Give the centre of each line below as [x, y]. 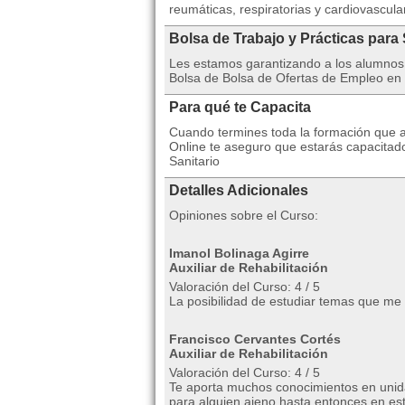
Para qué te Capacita [240, 108]
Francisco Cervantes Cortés [255, 339]
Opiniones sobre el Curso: [244, 216]
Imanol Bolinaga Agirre [239, 254]
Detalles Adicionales [239, 191]
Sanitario [194, 161]
